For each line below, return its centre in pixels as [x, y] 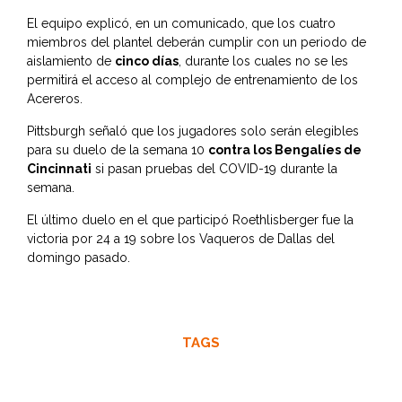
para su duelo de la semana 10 [118, 150]
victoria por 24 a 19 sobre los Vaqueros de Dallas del [181, 239]
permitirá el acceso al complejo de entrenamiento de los [192, 80]
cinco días [147, 61]
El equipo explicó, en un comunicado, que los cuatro [181, 24]
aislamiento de [71, 61]
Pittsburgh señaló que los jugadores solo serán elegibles [193, 131]
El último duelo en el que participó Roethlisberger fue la [190, 220]
